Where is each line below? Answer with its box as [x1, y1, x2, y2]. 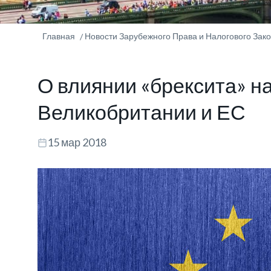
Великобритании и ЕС [38, 99, 246, 124]
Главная [42, 31, 75, 41]
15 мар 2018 [47, 135, 106, 149]
